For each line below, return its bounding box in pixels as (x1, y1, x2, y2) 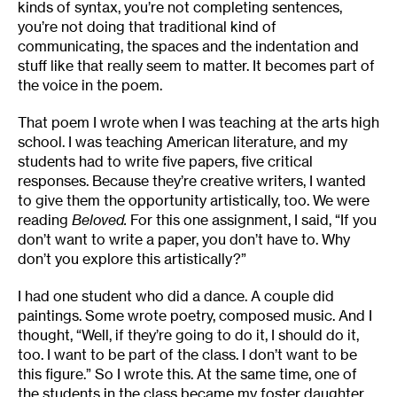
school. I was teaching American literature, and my (18, 133, 347, 152)
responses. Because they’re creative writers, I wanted (18, 172, 366, 191)
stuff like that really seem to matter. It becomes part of (18, 57, 375, 75)
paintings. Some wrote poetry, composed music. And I (18, 307, 372, 325)
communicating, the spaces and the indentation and (18, 37, 359, 56)
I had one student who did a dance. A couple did (18, 287, 334, 306)
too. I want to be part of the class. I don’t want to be (18, 346, 357, 364)
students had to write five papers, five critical (18, 152, 313, 171)
